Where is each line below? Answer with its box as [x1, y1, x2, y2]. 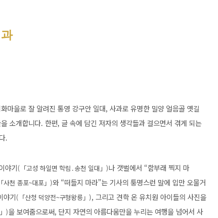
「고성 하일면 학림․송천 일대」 [20, 163, 106, 173]
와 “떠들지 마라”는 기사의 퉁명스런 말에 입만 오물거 [53, 177, 206, 187]
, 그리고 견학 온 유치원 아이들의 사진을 [91, 192, 206, 202]
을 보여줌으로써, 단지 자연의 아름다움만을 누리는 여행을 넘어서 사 [8, 206, 203, 217]
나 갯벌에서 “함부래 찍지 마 [109, 163, 189, 173]
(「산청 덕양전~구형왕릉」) [16, 193, 91, 202]
